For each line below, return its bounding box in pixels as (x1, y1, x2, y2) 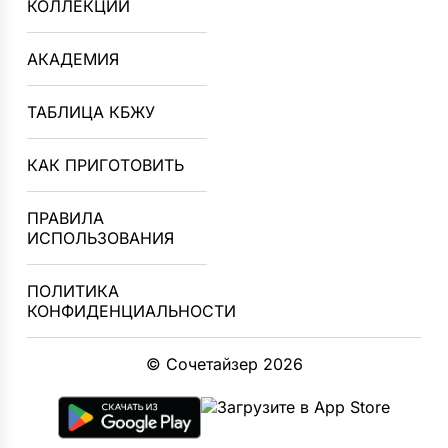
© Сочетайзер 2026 (145, 354, 303, 374)
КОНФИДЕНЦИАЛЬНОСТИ (27, 301, 237, 321)
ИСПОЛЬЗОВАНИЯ (27, 228, 175, 248)
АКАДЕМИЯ (27, 49, 120, 69)
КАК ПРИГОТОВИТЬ (27, 155, 185, 175)
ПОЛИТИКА (27, 281, 120, 301)
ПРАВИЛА (27, 208, 105, 228)
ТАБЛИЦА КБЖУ (27, 102, 156, 122)
